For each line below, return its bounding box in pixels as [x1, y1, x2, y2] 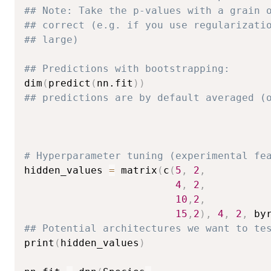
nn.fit [97, 77, 133, 89]
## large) [24, 33, 79, 45]
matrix [115, 164, 157, 176]
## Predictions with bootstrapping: [24, 62, 230, 74]
